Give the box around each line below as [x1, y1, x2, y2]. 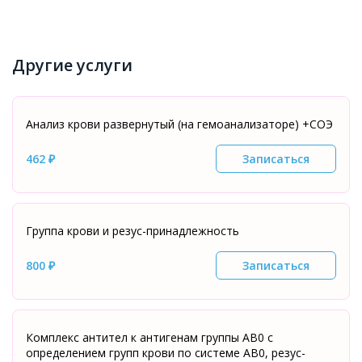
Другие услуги [12, 54, 133, 76]
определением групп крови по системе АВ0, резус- [26, 345, 305, 360]
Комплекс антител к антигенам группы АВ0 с [26, 330, 273, 345]
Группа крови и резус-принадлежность [26, 223, 239, 238]
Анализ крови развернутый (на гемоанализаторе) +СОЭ [26, 116, 333, 132]
